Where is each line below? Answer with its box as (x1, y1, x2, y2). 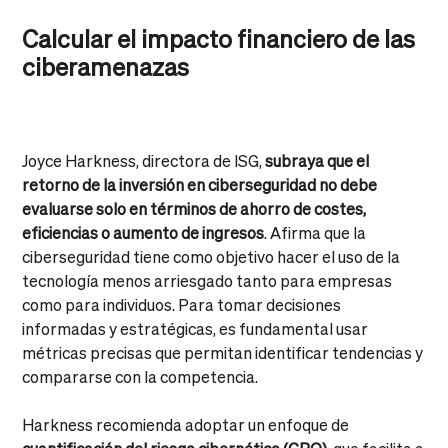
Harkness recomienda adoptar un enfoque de (22, 413, 350, 435)
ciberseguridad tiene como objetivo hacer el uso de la (22, 245, 401, 267)
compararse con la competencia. (22, 365, 259, 387)
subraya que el (265, 149, 370, 171)
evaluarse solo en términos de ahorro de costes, (22, 197, 367, 219)
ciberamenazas (22, 50, 190, 82)
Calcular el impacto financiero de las (22, 22, 416, 54)
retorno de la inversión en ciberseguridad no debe (22, 173, 378, 195)
